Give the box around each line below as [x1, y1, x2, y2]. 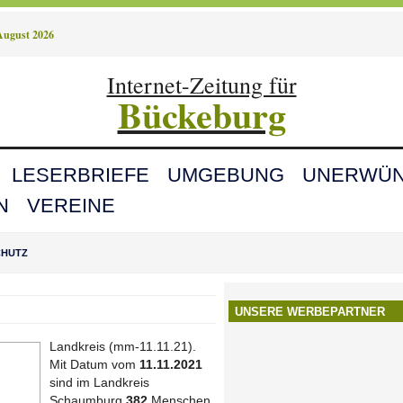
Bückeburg [117, 87, 286, 141]
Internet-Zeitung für [106, 68, 297, 100]
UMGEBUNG [167, 163, 284, 186]
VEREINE [27, 193, 115, 217]
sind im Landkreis [49, 374, 149, 390]
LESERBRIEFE [12, 163, 149, 186]
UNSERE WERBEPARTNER [235, 304, 385, 318]
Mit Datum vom [49, 356, 139, 372]
